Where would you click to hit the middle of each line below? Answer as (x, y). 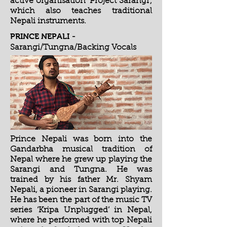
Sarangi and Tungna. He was (81, 170)
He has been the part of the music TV (81, 200)
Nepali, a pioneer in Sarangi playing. (81, 190)
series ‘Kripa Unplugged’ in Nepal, (81, 210)
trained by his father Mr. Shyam (81, 180)
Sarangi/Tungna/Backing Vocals (73, 48)
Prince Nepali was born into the (81, 139)
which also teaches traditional (81, 11)
